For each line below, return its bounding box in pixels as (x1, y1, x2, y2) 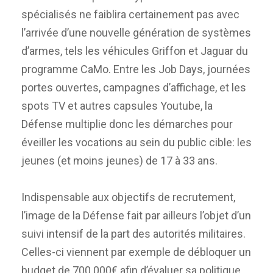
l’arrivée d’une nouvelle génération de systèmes (21, 26, 251, 39)
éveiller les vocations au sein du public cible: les (21, 135, 252, 149)
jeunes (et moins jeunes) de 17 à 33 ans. (21, 154, 218, 167)
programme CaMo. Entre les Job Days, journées (21, 62, 250, 76)
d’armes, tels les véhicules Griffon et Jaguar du (21, 44, 248, 57)
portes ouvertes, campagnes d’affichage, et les (21, 80, 246, 94)
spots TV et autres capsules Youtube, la (21, 99, 213, 112)
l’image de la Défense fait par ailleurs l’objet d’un (21, 208, 251, 222)
